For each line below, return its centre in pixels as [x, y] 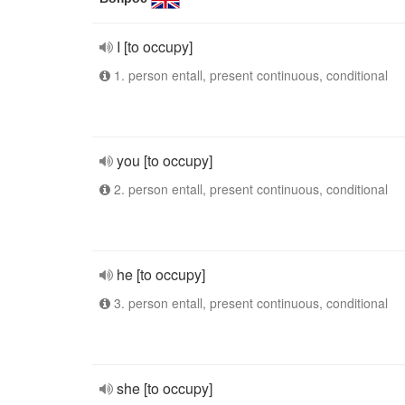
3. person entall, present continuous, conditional [249, 303]
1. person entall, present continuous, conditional [249, 75]
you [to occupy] [165, 160]
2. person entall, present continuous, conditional [249, 189]
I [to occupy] [155, 47]
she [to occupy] [165, 388]
